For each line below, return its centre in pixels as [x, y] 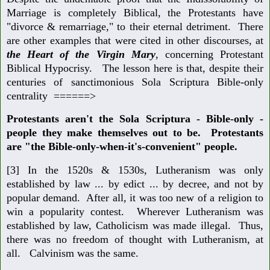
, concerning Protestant [209, 54]
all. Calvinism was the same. [73, 253]
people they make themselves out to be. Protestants [135, 133]
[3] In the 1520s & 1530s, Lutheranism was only [135, 170]
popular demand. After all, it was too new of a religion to [135, 198]
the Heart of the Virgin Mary [81, 54]
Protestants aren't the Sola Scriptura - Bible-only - [135, 119]
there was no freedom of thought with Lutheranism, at [135, 240]
